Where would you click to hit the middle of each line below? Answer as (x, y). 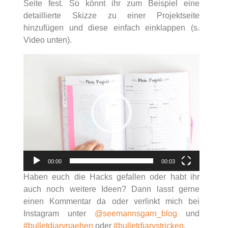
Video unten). (48, 40)
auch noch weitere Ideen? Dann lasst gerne (111, 189)
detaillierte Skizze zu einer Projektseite (111, 16)
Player (35, 71)
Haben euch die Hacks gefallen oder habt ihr (111, 177)
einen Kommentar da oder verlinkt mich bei (111, 202)
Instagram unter (59, 214)
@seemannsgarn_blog (136, 214)
